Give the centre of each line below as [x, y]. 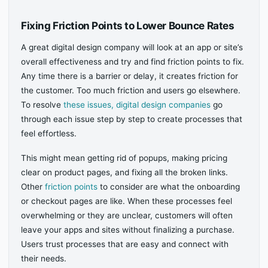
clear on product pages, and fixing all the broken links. [125, 172]
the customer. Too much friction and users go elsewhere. [131, 90]
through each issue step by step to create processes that [132, 119]
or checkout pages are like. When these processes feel [127, 201]
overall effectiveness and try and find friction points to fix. [133, 61]
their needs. [44, 258]
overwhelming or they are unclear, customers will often [127, 215]
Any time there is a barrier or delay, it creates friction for [130, 76]
